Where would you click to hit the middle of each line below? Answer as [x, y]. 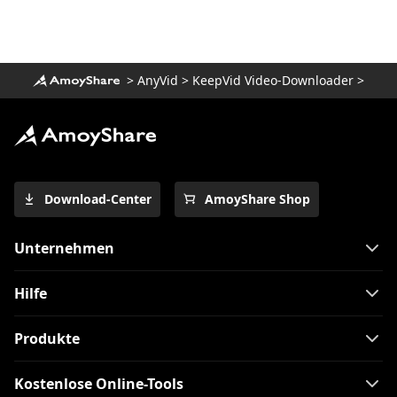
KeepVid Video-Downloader [273, 80]
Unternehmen [64, 248]
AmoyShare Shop [257, 198]
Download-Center [98, 198]
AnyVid [158, 80]
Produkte [47, 338]
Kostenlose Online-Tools [99, 383]
